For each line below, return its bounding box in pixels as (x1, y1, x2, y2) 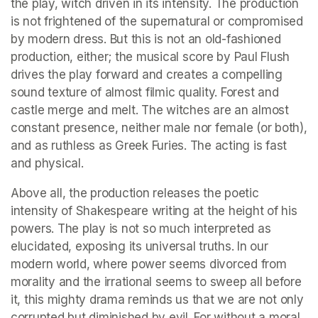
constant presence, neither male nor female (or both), (11, 121, 307, 136)
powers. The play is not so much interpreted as (11, 221, 271, 236)
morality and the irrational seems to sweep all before (11, 275, 302, 290)
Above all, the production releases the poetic (11, 186, 259, 201)
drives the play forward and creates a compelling (11, 67, 283, 82)
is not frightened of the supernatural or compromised (11, 14, 303, 29)
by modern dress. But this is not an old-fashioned (11, 32, 281, 47)
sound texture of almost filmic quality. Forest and (11, 85, 279, 100)
